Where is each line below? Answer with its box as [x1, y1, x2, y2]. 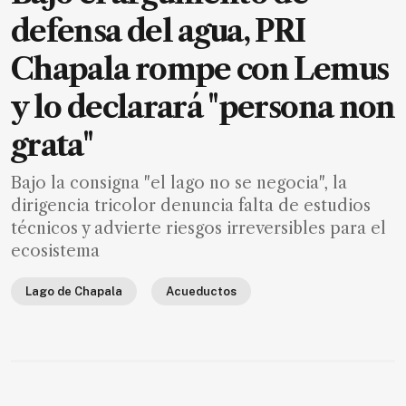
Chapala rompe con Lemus [11, 51, 389, 89]
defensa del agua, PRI [11, 13, 305, 51]
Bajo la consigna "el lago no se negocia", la [11, 173, 347, 194]
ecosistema [11, 241, 100, 262]
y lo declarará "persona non [11, 89, 395, 127]
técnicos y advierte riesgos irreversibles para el [11, 218, 386, 239]
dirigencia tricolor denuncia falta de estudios [11, 196, 371, 217]
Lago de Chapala [25, 285, 122, 299]
